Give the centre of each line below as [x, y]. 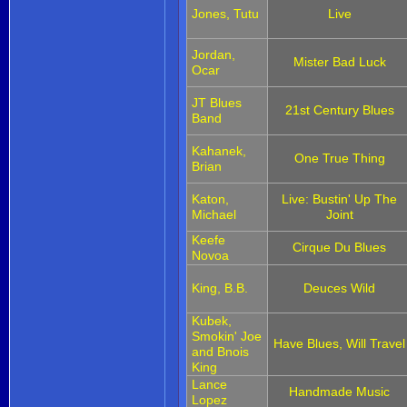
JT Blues [216, 102]
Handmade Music [340, 391]
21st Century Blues [339, 109]
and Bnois [220, 351]
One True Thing [339, 158]
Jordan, [213, 54]
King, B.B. [219, 288]
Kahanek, [218, 150]
